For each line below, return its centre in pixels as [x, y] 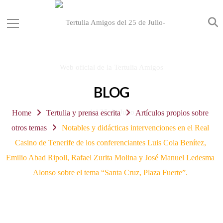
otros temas [29, 128]
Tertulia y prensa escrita [83, 113]
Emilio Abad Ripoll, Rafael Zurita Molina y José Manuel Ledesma [110, 158]
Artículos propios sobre [172, 113]
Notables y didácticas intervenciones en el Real [135, 128]
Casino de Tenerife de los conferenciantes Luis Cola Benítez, [110, 143]
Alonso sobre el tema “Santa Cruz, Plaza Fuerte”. [110, 172]
